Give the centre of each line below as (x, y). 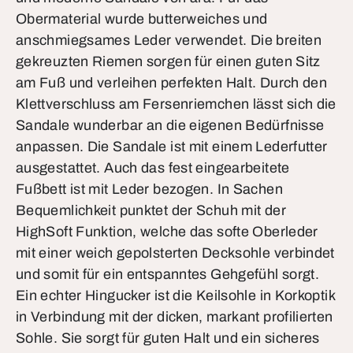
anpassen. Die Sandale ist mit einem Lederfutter (172, 147)
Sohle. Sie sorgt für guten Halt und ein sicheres (168, 338)
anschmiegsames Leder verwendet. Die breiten (169, 40)
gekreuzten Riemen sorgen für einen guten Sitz (168, 61)
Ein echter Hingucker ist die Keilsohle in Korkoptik (175, 295)
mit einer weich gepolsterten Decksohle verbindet (175, 253)
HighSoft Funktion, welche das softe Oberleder (167, 232)
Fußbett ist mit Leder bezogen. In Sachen (149, 189)
